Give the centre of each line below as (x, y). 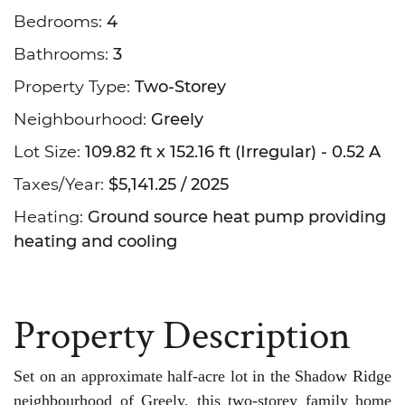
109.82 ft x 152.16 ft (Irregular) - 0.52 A (233, 152)
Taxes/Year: (61, 184)
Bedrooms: (60, 22)
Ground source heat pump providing (237, 217)
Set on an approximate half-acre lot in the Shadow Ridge (202, 376)
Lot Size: (49, 152)
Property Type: (74, 87)
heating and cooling (95, 241)
